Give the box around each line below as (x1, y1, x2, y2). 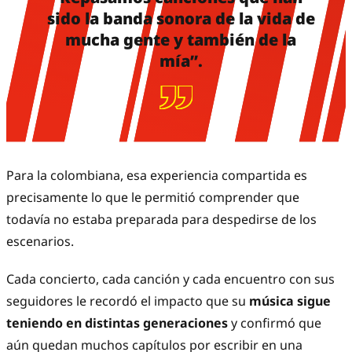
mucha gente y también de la (65, 29, 296, 51)
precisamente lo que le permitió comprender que (6, 189, 299, 207)
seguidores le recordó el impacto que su (6, 292, 246, 310)
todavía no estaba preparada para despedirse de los (6, 211, 317, 229)
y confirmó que (228, 314, 321, 332)
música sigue (246, 292, 331, 310)
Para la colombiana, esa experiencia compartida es (6, 167, 307, 185)
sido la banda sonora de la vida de (46, 8, 315, 30)
